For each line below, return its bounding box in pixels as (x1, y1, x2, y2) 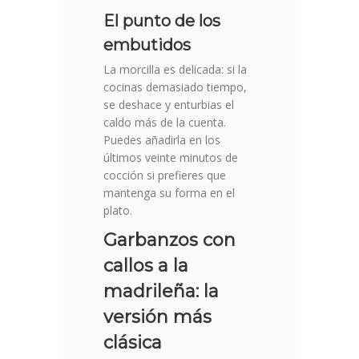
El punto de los (103, 11, 220, 31)
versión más (103, 306, 212, 329)
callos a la (103, 255, 188, 277)
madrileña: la (103, 280, 219, 303)
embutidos (103, 35, 191, 55)
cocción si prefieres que (103, 167, 226, 184)
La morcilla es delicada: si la (103, 62, 247, 78)
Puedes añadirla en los (103, 132, 220, 148)
